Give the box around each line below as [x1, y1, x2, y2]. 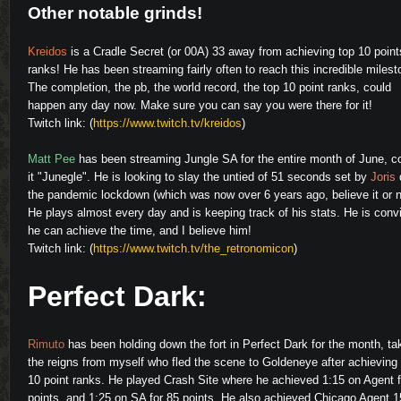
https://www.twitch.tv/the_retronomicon [93, 241, 294, 255]
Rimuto [28, 337, 64, 351]
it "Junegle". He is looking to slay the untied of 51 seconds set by [28, 169, 371, 183]
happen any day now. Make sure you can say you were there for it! [28, 98, 372, 112]
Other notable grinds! [28, 3, 202, 22]
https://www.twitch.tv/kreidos [93, 115, 242, 130]
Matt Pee [28, 151, 75, 166]
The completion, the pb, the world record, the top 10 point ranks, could [28, 80, 391, 94]
